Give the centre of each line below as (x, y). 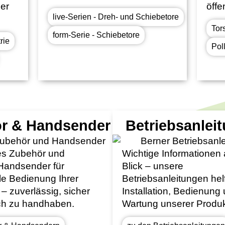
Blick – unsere (153, 166)
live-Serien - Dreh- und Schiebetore (116, 17)
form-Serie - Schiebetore (96, 35)
